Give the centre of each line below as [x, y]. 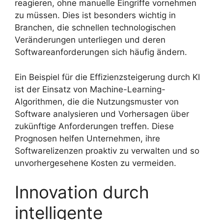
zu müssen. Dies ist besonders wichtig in [95, 15]
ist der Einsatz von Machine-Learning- [90, 89]
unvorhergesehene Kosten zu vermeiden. [96, 163]
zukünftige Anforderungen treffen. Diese [94, 126]
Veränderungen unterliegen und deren [90, 40]
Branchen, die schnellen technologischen [95, 28]
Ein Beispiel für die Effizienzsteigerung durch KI [107, 77]
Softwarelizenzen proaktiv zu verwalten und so [107, 151]
